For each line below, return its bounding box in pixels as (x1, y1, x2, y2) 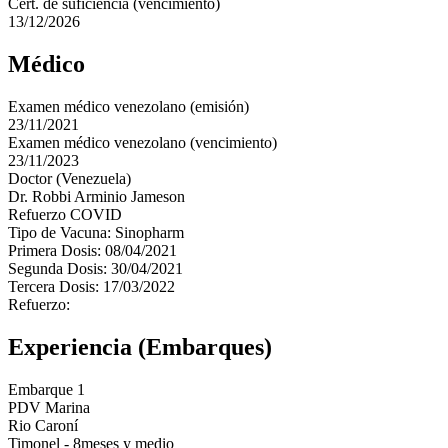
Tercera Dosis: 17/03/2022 (8, 278, 175, 296)
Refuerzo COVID (8, 206, 122, 224)
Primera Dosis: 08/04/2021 (8, 242, 177, 260)
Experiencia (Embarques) (8, 334, 272, 361)
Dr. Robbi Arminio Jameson (8, 188, 185, 206)
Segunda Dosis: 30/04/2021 (8, 260, 183, 278)
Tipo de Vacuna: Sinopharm (8, 224, 184, 242)
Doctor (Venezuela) (8, 170, 131, 188)
